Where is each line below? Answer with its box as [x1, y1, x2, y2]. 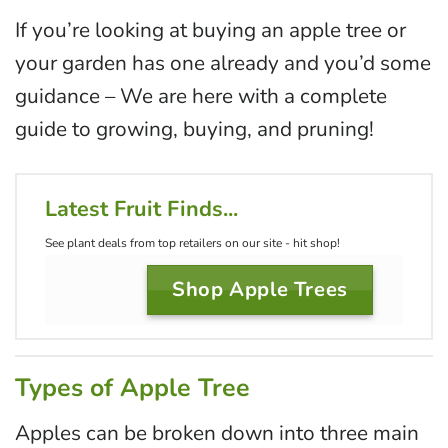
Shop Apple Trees [172, 275, 348, 303]
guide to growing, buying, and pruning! [15, 114, 374, 143]
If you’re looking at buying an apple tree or [15, 15, 406, 44]
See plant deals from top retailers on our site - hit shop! [45, 234, 340, 251]
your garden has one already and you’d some [15, 48, 431, 77]
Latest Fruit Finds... [45, 193, 238, 224]
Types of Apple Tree [15, 371, 250, 406]
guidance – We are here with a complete [15, 81, 387, 110]
